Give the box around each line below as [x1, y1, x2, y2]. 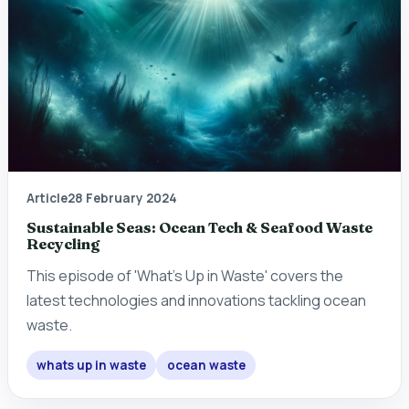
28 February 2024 [68, 190, 177, 207]
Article [26, 190, 68, 207]
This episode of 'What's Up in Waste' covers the [26, 266, 343, 287]
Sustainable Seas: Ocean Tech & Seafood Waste [26, 217, 372, 236]
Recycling [26, 234, 100, 253]
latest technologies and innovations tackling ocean [26, 290, 366, 311]
